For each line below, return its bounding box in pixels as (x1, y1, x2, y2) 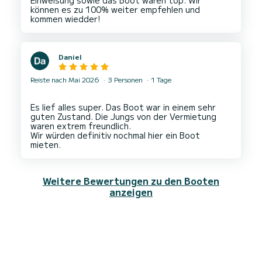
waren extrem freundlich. (30, 120, 131, 132)
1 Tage (149, 74, 171, 85)
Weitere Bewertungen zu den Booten (43, 174, 219, 188)
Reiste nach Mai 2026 (30, 74, 101, 85)
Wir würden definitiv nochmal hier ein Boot (30, 129, 200, 142)
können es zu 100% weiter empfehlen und (30, 4, 200, 16)
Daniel (58, 51, 82, 62)
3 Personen (106, 74, 144, 85)
